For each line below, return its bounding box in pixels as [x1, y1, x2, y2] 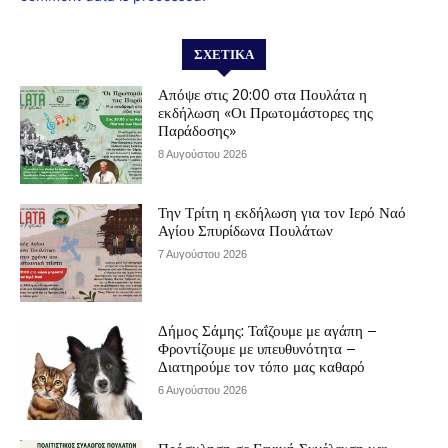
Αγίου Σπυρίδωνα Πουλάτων [158, 220, 334, 240]
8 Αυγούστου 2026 [158, 148, 248, 161]
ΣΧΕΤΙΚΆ [194, 46, 254, 63]
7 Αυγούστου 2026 [158, 247, 248, 260]
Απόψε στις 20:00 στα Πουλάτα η [158, 85, 368, 105]
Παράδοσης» [158, 121, 237, 141]
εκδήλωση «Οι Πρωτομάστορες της [158, 103, 374, 123]
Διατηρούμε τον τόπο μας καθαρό [158, 356, 366, 376]
